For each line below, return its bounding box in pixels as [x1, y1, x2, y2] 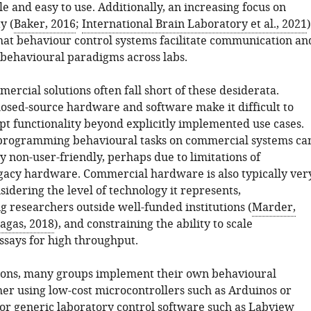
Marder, [251, 199, 296, 216]
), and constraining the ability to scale [53, 216, 253, 233]
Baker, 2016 [13, 16, 76, 33]
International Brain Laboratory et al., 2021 [81, 16, 307, 33]
